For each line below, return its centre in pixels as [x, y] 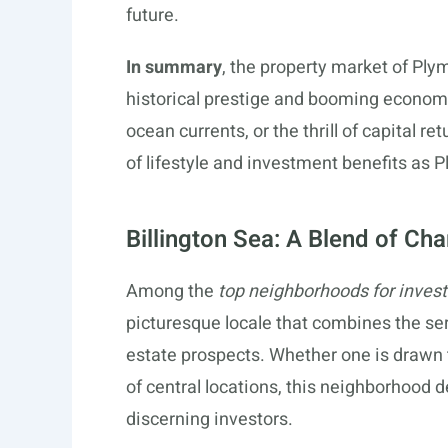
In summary [174, 67]
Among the [172, 291]
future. [152, 15]
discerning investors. [209, 419]
